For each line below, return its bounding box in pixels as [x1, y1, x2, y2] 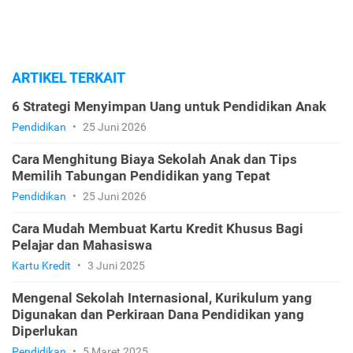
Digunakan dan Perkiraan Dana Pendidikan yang [12, 306, 304, 322]
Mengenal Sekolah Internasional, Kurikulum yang [12, 289, 312, 306]
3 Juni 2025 [85, 258, 145, 272]
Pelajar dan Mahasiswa [12, 236, 152, 253]
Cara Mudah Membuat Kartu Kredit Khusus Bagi [12, 220, 303, 236]
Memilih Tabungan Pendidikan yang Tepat [12, 167, 270, 184]
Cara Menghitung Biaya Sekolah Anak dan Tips [12, 150, 297, 167]
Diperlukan [12, 322, 78, 339]
